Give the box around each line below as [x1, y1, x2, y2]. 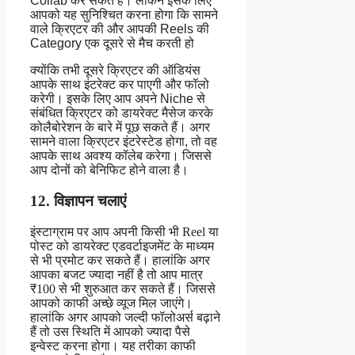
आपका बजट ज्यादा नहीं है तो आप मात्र [30, 267, 203, 281]
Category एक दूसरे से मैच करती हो [30, 36, 194, 51]
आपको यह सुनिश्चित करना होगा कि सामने [30, 8, 218, 22]
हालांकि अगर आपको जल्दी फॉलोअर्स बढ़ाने [30, 310, 220, 324]
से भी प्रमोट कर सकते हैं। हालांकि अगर [30, 253, 210, 267]
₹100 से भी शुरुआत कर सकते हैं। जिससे [30, 281, 216, 296]
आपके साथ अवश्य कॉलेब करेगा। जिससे [30, 149, 212, 163]
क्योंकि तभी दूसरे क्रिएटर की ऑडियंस [30, 63, 200, 78]
